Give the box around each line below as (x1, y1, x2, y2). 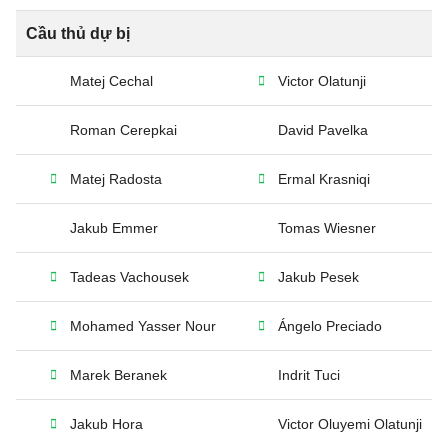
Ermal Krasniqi (278, 171, 370, 187)
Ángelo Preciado (278, 318, 382, 334)
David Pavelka (278, 122, 368, 138)
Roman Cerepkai (70, 122, 177, 138)
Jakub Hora (70, 416, 143, 432)
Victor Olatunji (278, 73, 366, 89)
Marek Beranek (70, 367, 167, 383)
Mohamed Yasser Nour (70, 318, 216, 334)
